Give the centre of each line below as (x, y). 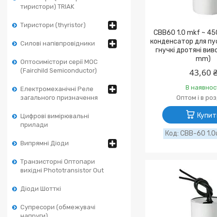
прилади (34, 125)
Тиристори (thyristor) (53, 25)
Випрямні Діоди (45, 143)
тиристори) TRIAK (47, 7)
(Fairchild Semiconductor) (59, 70)
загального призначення (59, 98)
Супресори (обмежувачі (58, 207)
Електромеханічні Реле (57, 89)
